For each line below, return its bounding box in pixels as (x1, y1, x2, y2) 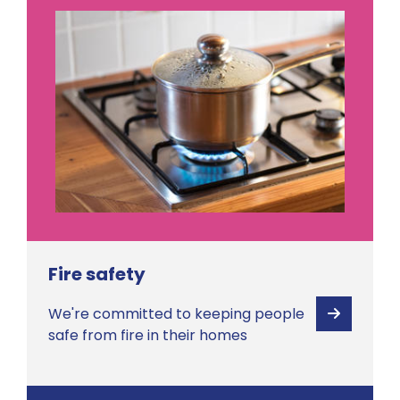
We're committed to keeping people (48, 304, 304, 325)
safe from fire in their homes (48, 325, 247, 346)
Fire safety (48, 262, 146, 287)
